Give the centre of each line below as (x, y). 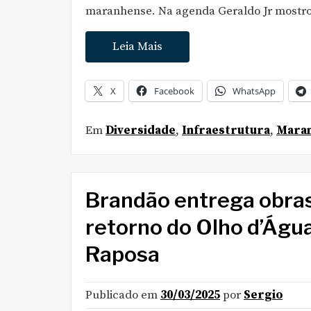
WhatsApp (254, 91)
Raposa (123, 254)
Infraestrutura (226, 130)
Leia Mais (137, 47)
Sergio (263, 295)
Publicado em (123, 295)
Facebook (174, 91)
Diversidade (141, 130)
